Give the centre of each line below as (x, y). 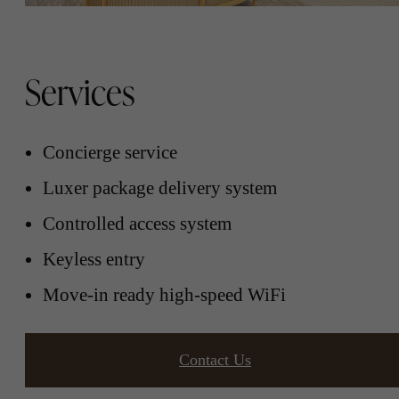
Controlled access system (137, 223)
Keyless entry (94, 258)
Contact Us (215, 360)
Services (80, 92)
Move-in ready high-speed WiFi (164, 294)
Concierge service (110, 151)
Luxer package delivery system (160, 187)
